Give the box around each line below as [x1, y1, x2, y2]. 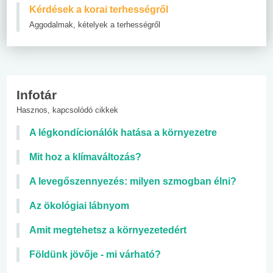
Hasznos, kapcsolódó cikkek [16, 105, 118, 115]
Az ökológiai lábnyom [29, 200, 129, 211]
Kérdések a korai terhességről [29, 4, 168, 15]
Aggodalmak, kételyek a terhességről [29, 19, 160, 29]
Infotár [16, 87, 57, 102]
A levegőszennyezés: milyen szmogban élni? [29, 175, 236, 186]
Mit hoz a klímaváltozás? [29, 151, 141, 162]
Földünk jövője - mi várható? [29, 249, 161, 260]
